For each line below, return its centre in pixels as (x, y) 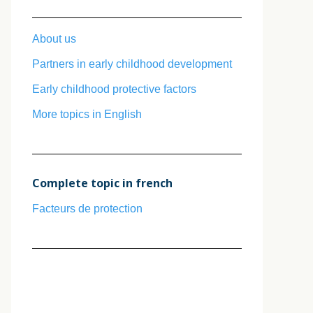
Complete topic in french (102, 183)
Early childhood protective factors (114, 89)
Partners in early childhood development (132, 64)
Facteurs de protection (87, 209)
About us (54, 39)
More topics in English (87, 114)
